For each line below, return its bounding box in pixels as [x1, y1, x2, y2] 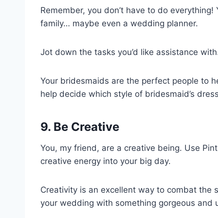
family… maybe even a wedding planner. [40, 18, 198, 28]
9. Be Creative [40, 119, 119, 134]
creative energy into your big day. [40, 156, 171, 166]
